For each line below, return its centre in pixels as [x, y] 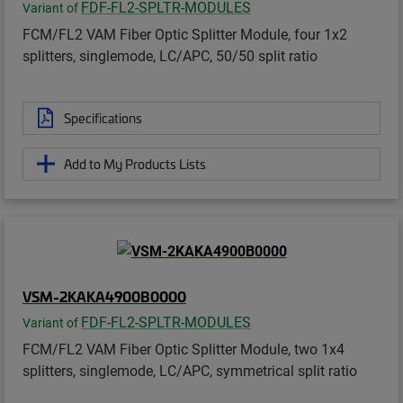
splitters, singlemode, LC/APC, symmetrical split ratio [190, 371]
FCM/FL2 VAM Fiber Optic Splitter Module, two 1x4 [184, 349]
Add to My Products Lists [135, 163]
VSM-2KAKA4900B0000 [104, 296]
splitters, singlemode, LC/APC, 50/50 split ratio [170, 55]
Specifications [103, 117]
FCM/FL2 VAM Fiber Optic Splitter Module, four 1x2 [185, 33]
